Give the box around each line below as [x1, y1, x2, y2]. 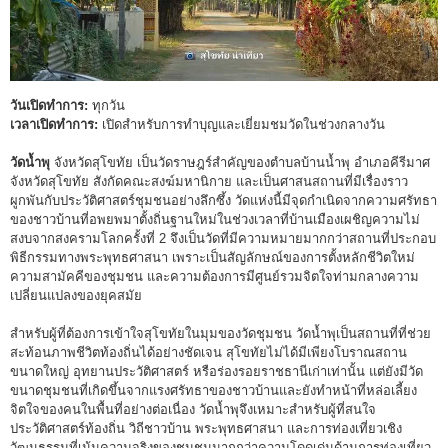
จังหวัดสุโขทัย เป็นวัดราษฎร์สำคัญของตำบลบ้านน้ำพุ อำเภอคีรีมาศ [50, 155, 430, 171]
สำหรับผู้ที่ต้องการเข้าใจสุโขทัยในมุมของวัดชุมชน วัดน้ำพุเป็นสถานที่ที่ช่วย [10, 326, 431, 342]
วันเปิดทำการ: [10, 98, 88, 114]
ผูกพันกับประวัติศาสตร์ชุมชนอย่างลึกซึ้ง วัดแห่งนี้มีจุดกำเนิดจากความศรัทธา [10, 193, 437, 209]
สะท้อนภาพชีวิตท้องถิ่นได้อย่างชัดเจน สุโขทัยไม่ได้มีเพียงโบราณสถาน [10, 345, 407, 361]
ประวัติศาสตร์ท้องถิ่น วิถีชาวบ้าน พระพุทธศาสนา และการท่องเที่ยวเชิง [10, 421, 402, 437]
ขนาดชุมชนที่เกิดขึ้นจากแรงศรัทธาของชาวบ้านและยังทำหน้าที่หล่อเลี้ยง [10, 383, 417, 399]
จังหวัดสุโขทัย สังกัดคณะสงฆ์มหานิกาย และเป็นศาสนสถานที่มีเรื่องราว [10, 174, 408, 190]
